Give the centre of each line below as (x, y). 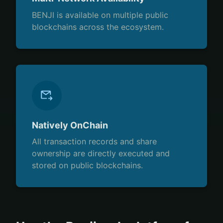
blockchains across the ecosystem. (98, 27)
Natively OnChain (70, 125)
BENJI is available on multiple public (100, 15)
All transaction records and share (94, 141)
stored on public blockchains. (87, 165)
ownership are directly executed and (101, 153)
